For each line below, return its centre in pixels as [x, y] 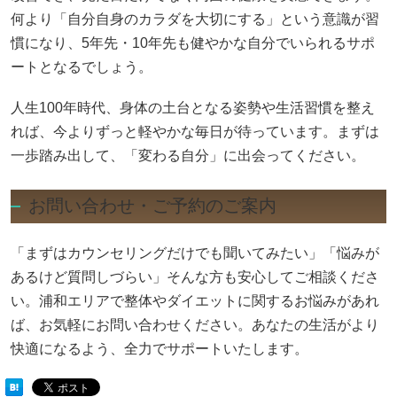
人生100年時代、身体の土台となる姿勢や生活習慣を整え [193, 108]
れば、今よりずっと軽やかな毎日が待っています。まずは [195, 132]
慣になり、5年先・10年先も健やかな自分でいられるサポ [193, 43]
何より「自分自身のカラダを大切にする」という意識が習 [195, 19]
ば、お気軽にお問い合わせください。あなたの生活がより [195, 325]
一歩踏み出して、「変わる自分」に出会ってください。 [188, 156]
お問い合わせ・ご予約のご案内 [152, 206]
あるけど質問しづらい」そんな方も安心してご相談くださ [195, 277]
